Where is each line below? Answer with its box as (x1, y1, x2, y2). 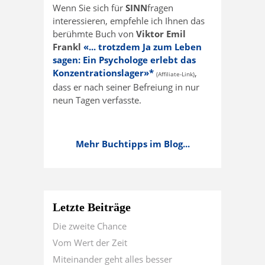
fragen (147, 2, 173, 14)
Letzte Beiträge (53, 201, 131, 214)
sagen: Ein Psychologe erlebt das (53, 54, 196, 66)
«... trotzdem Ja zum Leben (83, 41, 202, 53)
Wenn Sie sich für (53, 2, 125, 14)
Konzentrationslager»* (53, 67, 154, 79)
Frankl (53, 41, 83, 53)
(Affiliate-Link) (156, 70, 195, 79)
